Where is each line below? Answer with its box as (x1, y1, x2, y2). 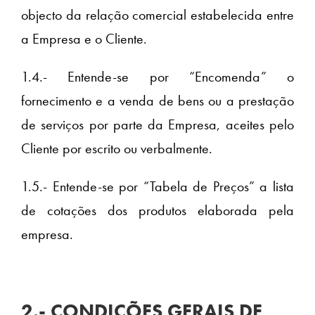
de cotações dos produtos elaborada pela (21, 201, 294, 220)
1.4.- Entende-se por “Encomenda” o (21, 67, 294, 86)
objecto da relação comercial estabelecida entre (21, 6, 294, 25)
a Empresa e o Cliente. (21, 30, 147, 49)
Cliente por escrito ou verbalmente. (21, 139, 212, 158)
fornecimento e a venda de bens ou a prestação (21, 91, 294, 110)
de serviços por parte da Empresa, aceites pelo (21, 115, 294, 134)
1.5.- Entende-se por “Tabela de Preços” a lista (21, 177, 294, 196)
